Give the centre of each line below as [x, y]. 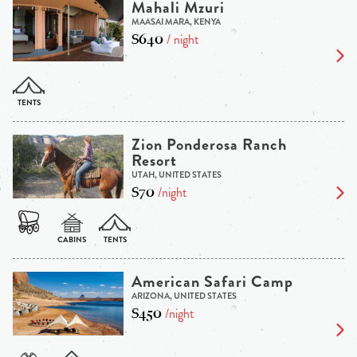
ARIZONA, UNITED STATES [184, 296]
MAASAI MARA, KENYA [176, 22]
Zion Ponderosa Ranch [209, 145]
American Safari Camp [212, 282]
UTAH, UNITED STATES [176, 175]
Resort [154, 161]
